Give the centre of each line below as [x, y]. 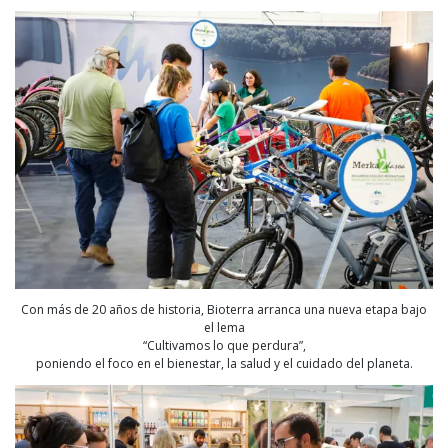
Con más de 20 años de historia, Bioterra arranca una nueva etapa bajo [224, 310]
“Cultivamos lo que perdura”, [224, 346]
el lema [224, 328]
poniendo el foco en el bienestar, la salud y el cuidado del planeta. [224, 364]
